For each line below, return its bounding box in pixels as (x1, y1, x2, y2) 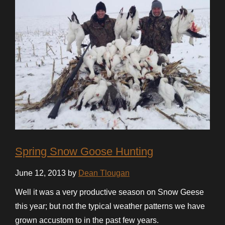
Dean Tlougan (78, 168, 130, 177)
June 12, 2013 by (15, 168, 78, 177)
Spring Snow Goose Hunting (15, 145, 153, 158)
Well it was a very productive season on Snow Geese (15, 187, 204, 196)
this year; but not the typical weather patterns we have (15, 201, 205, 210)
